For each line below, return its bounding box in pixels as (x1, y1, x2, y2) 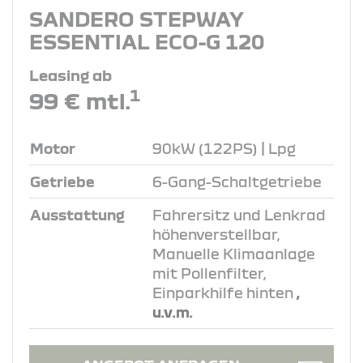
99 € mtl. (29, 87, 130, 113)
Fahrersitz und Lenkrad (152, 206, 326, 223)
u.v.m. (152, 303, 193, 320)
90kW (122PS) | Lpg (152, 139, 296, 156)
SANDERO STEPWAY (29, 6, 244, 30)
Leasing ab (29, 66, 112, 83)
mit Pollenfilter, (152, 264, 266, 281)
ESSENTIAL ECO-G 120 (29, 29, 264, 53)
